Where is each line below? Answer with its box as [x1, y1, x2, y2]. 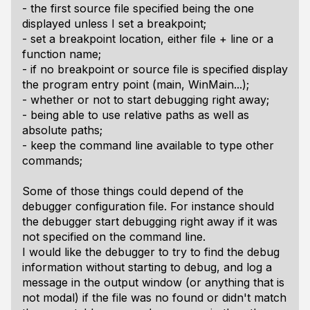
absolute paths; [22, 123, 102, 137]
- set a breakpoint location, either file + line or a [22, 32, 273, 46]
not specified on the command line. [22, 230, 206, 244]
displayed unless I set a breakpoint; [22, 17, 206, 30]
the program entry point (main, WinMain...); [22, 77, 249, 91]
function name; [22, 47, 101, 61]
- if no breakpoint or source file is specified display [22, 62, 288, 76]
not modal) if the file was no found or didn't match [22, 291, 286, 304]
